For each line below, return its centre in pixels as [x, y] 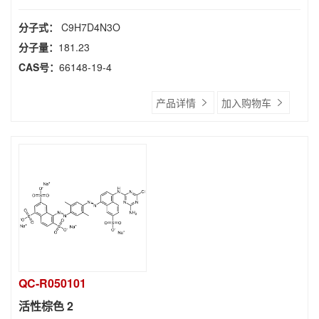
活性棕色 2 [46, 306]
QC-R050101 [52, 283]
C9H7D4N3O [91, 27]
